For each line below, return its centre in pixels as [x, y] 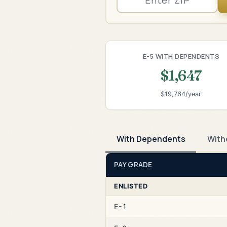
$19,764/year [181, 94]
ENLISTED [131, 186]
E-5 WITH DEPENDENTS [181, 56]
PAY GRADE [133, 164]
